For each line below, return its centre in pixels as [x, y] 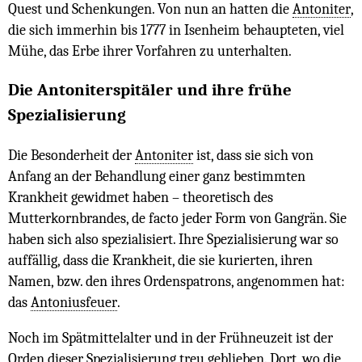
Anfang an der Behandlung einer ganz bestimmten [157, 177]
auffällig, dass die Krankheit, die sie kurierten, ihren [160, 261]
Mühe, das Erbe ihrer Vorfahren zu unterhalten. [150, 51]
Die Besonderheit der [72, 156]
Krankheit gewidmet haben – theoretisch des [141, 198]
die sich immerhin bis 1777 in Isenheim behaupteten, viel [176, 29]
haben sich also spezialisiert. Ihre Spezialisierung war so [173, 240]
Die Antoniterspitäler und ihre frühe [150, 90]
